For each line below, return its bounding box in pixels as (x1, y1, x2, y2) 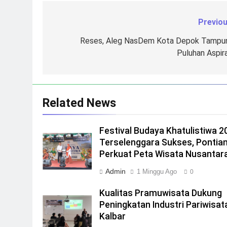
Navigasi (52, 18, 100, 32)
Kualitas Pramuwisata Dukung (99, 188, 222, 198)
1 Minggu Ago (137, 168, 177, 175)
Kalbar (99, 211, 126, 221)
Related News (43, 96, 116, 110)
